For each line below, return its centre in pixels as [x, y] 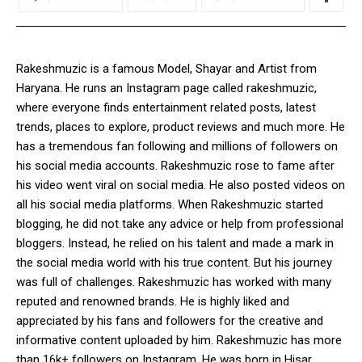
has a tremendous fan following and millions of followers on [177, 147]
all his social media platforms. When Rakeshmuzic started [170, 205]
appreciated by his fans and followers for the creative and [170, 321]
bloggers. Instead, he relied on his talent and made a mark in [175, 244]
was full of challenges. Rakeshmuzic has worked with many [174, 282]
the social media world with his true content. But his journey [174, 263]
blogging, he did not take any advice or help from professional [180, 224]
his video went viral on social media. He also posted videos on [181, 185]
